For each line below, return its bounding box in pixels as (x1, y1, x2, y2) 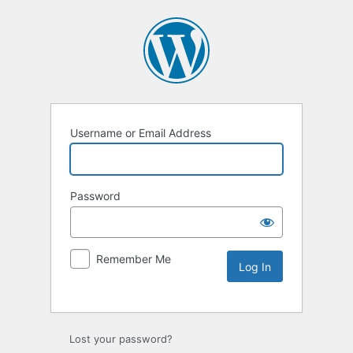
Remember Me (96, 252, 171, 266)
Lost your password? (69, 333, 173, 346)
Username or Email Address (70, 126, 211, 140)
